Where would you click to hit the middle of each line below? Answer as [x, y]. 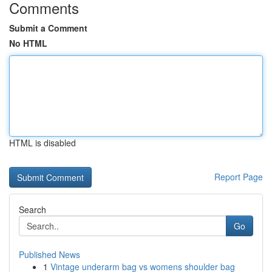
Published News [49, 254]
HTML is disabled [42, 143]
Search [32, 209]
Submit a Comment [48, 28]
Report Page [239, 177]
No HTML [28, 43]
